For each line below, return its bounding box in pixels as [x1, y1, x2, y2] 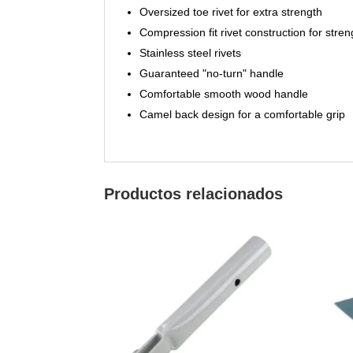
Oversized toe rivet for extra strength [139, 5, 322, 18]
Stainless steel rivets [139, 46, 241, 59]
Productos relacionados [104, 184, 283, 203]
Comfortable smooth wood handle [139, 87, 308, 100]
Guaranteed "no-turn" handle [139, 66, 284, 80]
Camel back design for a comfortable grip [139, 107, 345, 121]
